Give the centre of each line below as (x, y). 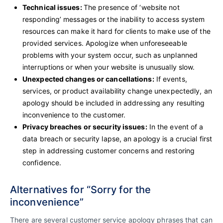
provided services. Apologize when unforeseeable (105, 43)
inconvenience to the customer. (74, 114)
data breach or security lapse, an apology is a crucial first (117, 138)
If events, (170, 79)
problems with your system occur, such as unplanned (110, 55)
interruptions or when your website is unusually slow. (109, 67)
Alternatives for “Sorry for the (81, 189)
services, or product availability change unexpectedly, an (117, 91)
